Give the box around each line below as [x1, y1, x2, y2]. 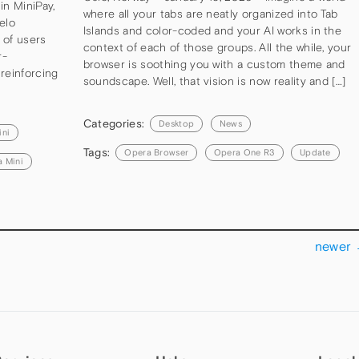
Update [299, 147, 331, 158]
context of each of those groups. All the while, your [83, 40, 352, 54]
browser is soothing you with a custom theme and [83, 57, 345, 71]
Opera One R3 [213, 147, 275, 158]
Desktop [159, 119, 195, 129]
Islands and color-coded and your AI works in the [83, 23, 342, 37]
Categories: [83, 116, 148, 130]
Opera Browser [124, 147, 189, 158]
